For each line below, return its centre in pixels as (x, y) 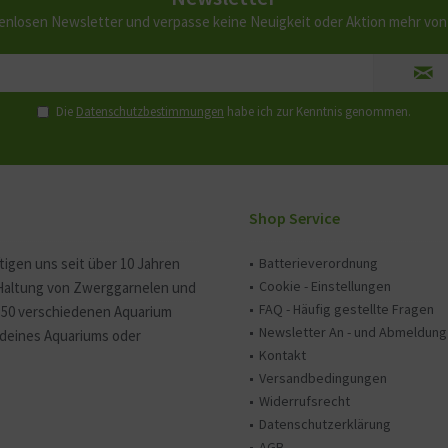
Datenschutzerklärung (325, 424)
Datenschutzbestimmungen (150, 111)
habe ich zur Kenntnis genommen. (317, 111)
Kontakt (282, 355)
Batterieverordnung (318, 263)
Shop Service (294, 218)
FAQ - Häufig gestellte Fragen (346, 309)
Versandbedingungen (323, 378)
